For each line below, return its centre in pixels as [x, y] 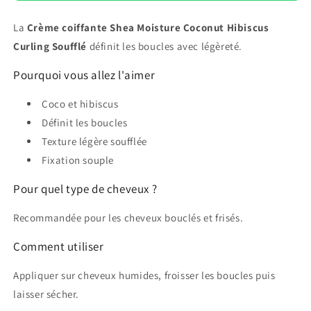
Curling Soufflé [50, 46]
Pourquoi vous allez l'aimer [84, 75]
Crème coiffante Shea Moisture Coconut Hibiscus [148, 27]
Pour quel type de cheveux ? [85, 188]
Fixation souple [78, 160]
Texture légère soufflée [94, 141]
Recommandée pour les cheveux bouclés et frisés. [128, 217]
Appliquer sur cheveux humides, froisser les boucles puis [144, 275]
